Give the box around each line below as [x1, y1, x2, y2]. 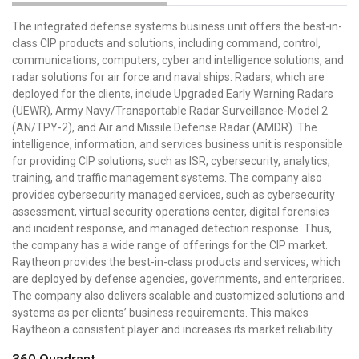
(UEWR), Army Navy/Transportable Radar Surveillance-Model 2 [12, 103, 328, 117]
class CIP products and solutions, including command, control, [12, 36, 321, 50]
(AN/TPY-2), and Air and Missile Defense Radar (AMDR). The [12, 120, 317, 134]
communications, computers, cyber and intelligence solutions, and [12, 53, 344, 67]
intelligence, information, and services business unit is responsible [12, 137, 343, 151]
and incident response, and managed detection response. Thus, [12, 221, 332, 235]
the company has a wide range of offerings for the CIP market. [12, 238, 328, 252]
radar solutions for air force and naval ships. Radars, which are [12, 70, 325, 83]
